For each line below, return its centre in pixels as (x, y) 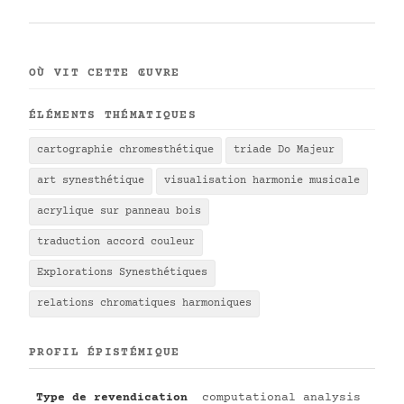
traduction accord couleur (116, 242)
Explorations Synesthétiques (122, 273)
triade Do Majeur (284, 150)
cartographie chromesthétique (125, 150)
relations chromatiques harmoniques (144, 303)
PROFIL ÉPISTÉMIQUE (105, 353)
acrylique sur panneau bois (119, 211)
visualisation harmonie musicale (262, 181)
